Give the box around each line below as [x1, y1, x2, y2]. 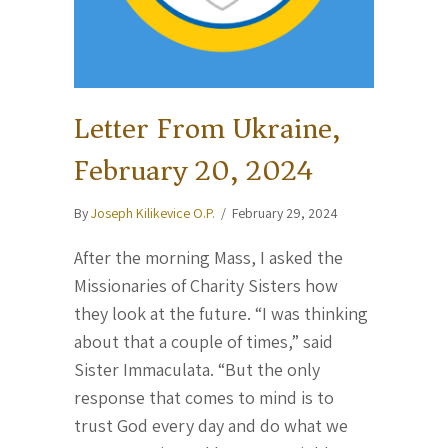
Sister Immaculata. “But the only [74, 358, 320, 381]
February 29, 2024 [232, 204, 338, 222]
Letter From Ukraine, [74, 102, 340, 155]
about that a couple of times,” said [74, 330, 333, 353]
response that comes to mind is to [74, 386, 334, 409]
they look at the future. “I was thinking [74, 302, 368, 325]
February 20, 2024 [74, 144, 313, 197]
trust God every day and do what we [74, 414, 348, 437]
